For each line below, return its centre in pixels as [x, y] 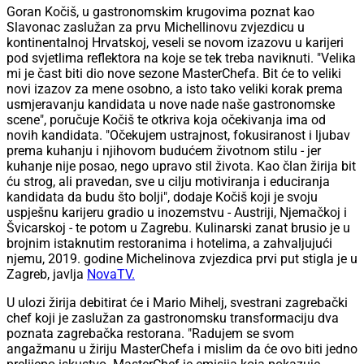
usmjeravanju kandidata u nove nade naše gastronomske [171, 105]
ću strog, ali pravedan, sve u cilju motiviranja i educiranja [168, 182]
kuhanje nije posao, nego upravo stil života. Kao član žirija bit [181, 167]
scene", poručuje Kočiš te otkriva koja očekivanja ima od [166, 120]
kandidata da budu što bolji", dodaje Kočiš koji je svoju [162, 197]
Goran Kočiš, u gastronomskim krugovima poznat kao [160, 12]
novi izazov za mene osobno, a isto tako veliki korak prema [175, 89]
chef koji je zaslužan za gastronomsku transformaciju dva [173, 318]
